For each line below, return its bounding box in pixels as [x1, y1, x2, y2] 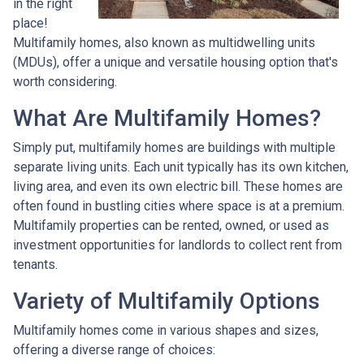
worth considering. [13, 74, 117, 90]
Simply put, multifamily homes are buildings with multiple [13, 140, 336, 156]
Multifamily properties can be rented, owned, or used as [13, 218, 329, 234]
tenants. [13, 257, 58, 273]
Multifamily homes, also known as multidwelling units [13, 35, 315, 51]
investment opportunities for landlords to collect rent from [13, 237, 342, 253]
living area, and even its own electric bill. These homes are [13, 179, 343, 195]
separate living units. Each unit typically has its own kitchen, [13, 159, 349, 175]
